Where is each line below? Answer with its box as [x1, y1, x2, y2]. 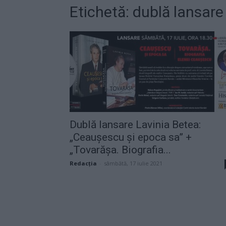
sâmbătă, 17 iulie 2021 [104, 159, 162, 167]
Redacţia [70, 159, 97, 167]
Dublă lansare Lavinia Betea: [70, 118, 201, 131]
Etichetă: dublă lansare [70, 3, 223, 21]
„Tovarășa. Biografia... [70, 143, 171, 156]
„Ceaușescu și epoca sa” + [70, 131, 192, 143]
